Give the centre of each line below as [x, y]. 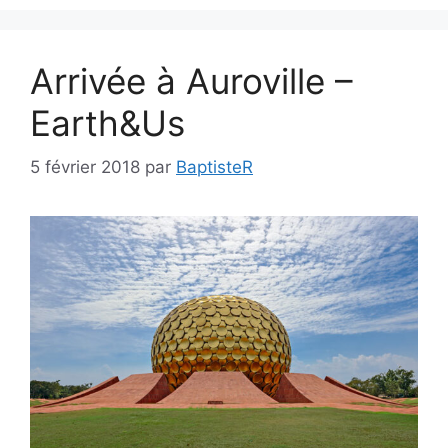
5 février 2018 [85, 167]
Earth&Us [107, 122]
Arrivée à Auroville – [191, 80]
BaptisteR [214, 167]
